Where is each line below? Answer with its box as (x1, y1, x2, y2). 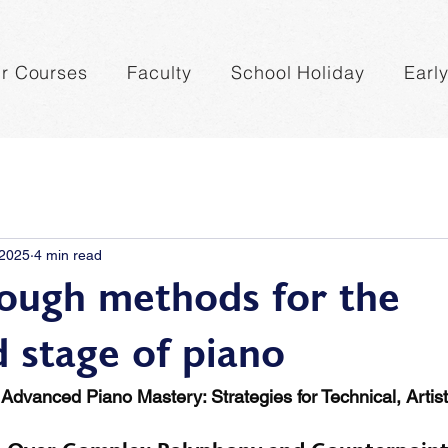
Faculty (127, 61, 192, 84)
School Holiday (231, 61, 365, 84)
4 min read (34, 246, 102, 263)
